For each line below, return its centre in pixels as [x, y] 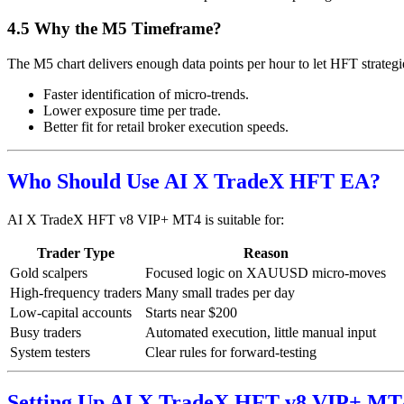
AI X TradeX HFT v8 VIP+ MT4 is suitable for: [146, 219]
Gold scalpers [49, 272]
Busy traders [46, 332]
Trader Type [76, 252]
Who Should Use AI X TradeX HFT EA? [194, 182]
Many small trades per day [220, 292]
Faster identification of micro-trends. [146, 95]
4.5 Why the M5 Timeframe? [115, 29]
